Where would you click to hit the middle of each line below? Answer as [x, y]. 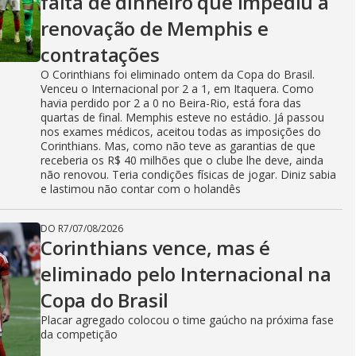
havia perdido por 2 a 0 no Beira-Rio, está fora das [171, 103]
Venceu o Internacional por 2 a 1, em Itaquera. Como [177, 89]
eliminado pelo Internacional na [186, 274]
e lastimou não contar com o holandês [141, 189]
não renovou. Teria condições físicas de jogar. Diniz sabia [188, 174]
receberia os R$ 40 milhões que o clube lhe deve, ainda [182, 160]
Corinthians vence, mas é [156, 248]
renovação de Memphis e [155, 28]
